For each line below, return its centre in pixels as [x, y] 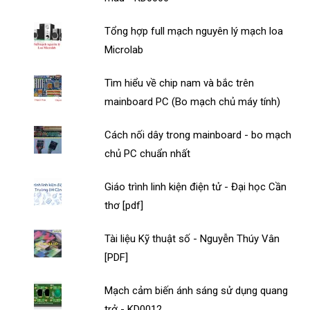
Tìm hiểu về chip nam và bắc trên [180, 83]
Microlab [124, 50]
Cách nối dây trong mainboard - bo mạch [198, 135]
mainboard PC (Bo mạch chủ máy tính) [193, 102]
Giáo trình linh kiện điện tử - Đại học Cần [196, 187]
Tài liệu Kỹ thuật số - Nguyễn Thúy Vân [192, 239]
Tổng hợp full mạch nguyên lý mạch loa [194, 31]
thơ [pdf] [124, 206]
